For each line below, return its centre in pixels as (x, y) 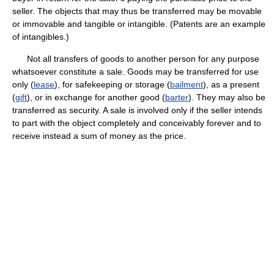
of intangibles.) (41, 37)
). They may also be (227, 97)
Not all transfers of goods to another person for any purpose (136, 59)
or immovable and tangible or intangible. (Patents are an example (139, 24)
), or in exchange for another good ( (96, 97)
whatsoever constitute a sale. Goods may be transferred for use (135, 72)
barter (177, 97)
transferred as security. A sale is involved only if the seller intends (137, 110)
